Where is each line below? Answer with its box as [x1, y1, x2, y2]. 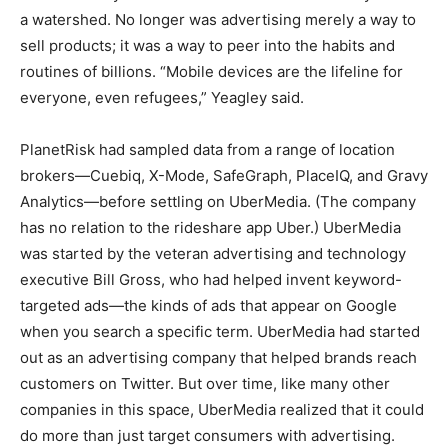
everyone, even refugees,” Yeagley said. [20, 88, 304, 108]
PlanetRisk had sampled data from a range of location [20, 140, 395, 160]
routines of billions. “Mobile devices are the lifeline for [20, 62, 403, 82]
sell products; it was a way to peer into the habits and [20, 36, 395, 56]
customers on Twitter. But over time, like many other [20, 374, 390, 394]
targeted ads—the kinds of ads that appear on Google [20, 296, 397, 316]
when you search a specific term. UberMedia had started [20, 322, 420, 342]
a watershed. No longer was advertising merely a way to [20, 10, 416, 30]
